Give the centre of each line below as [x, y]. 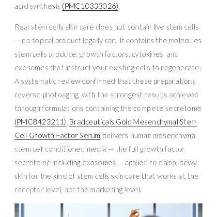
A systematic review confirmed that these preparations [105, 81]
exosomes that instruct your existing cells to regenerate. [108, 67]
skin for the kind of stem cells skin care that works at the [107, 176]
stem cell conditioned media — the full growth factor [100, 148]
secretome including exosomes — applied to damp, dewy [106, 162]
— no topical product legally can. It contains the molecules [108, 40]
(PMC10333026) [90, 6]
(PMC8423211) [40, 121]
